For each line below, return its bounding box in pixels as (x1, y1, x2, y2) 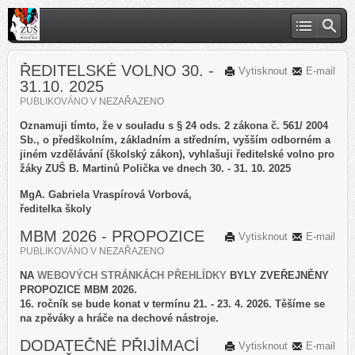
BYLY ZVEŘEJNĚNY (227, 269, 329, 281)
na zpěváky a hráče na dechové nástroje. (20, 312, 222, 324)
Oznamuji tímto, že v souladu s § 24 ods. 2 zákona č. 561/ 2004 (20, 120, 328, 132)
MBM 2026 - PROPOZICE (20, 227, 204, 245)
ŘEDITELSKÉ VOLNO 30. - (20, 62, 214, 79)
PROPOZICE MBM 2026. (20, 284, 140, 296)
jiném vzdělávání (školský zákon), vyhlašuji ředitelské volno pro (20, 148, 334, 160)
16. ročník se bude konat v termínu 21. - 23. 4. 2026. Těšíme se (20, 298, 325, 310)
